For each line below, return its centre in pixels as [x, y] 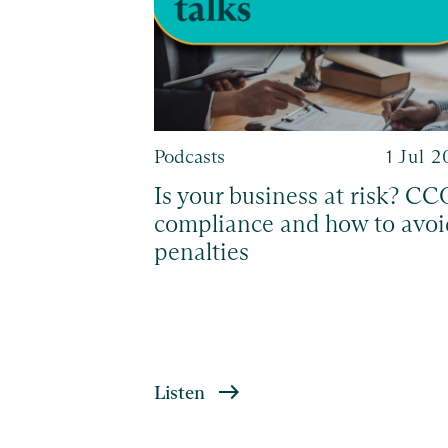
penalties [201, 252]
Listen [179, 392]
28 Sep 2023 [62, 156]
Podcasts [189, 156]
